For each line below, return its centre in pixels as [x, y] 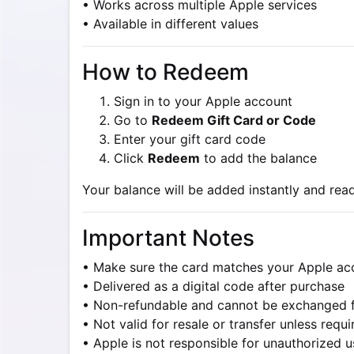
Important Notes [168, 238]
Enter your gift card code [190, 139]
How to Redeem [166, 72]
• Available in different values [170, 24]
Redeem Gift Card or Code [234, 120]
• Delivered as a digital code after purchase [213, 286]
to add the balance [258, 158]
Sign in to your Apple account [203, 101]
